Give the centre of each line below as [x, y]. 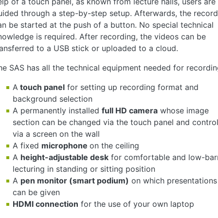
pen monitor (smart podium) [75, 180]
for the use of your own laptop [136, 204]
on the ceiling [114, 145]
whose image [183, 110]
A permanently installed [57, 110]
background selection [53, 99]
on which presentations [173, 180]
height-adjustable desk [64, 157]
